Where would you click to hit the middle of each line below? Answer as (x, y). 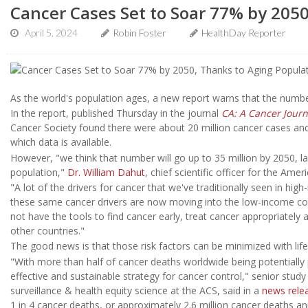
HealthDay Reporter (244, 33)
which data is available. (61, 142)
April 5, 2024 (51, 33)
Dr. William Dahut (106, 172)
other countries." (47, 230)
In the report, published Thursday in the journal (116, 113)
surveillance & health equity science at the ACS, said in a (136, 290)
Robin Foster (140, 33)
